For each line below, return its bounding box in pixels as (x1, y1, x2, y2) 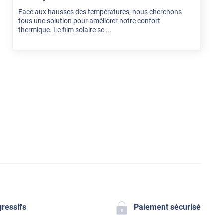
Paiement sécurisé (134, 202, 201, 212)
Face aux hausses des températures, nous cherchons (18, 8, 182, 16)
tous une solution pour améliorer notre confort (18, 17, 161, 25)
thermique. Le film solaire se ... (18, 26, 112, 34)
